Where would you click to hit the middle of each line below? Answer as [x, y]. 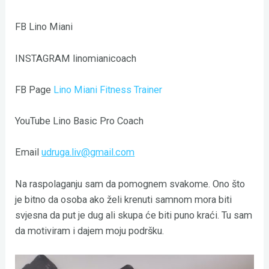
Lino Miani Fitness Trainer [108, 89]
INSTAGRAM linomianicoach [76, 58]
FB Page [35, 89]
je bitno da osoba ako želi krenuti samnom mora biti [124, 199]
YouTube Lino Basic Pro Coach [81, 121]
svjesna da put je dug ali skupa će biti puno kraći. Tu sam [134, 215]
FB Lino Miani [44, 27]
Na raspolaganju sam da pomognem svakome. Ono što [130, 184]
